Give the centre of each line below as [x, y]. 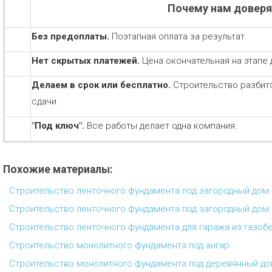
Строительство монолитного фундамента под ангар [119, 245]
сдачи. [45, 101]
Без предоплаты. [72, 36]
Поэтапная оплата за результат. [179, 36]
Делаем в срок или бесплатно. [102, 85]
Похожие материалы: [58, 169]
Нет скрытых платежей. [87, 61]
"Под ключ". [59, 126]
